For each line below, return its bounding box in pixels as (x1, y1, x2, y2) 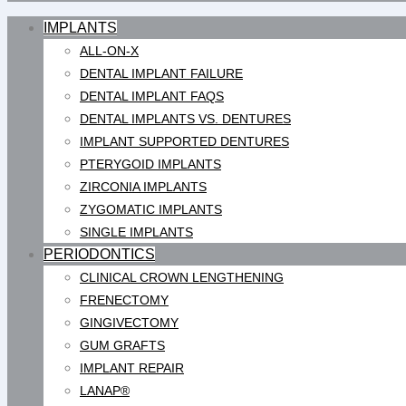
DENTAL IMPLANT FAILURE (80, 66, 243, 81)
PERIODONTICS (43, 246, 155, 262)
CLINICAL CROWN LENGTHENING (80, 270, 284, 285)
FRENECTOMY (80, 293, 169, 307)
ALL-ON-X (80, 43, 139, 58)
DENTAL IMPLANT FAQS (80, 89, 224, 103)
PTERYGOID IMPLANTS (80, 157, 221, 171)
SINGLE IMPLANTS (80, 225, 193, 239)
